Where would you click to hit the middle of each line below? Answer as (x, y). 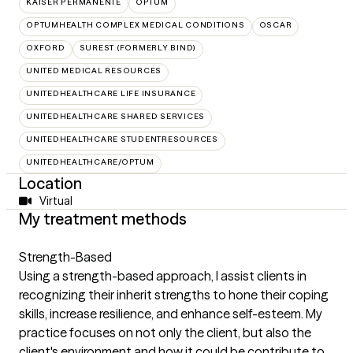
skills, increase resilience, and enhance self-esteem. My (171, 314)
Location (50, 184)
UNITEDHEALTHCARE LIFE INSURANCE (111, 94)
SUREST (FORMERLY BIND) (137, 48)
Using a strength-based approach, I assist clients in (163, 276)
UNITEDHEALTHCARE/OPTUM (90, 162)
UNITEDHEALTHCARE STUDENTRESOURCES (122, 139)
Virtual (56, 201)
